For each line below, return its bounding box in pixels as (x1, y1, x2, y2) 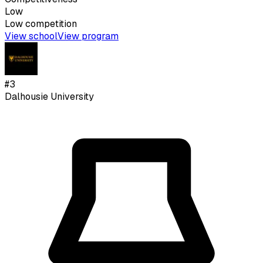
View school (5, 29, 58, 42)
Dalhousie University (5, 90, 94, 103)
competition (23, 17, 77, 30)
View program (58, 29, 119, 42)
